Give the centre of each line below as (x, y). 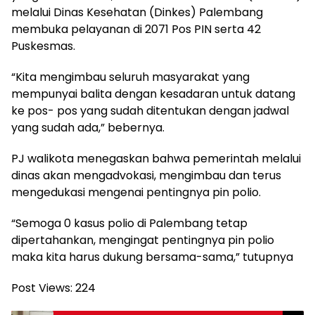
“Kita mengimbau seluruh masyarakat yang (130, 77)
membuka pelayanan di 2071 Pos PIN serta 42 (136, 30)
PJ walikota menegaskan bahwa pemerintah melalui (156, 159)
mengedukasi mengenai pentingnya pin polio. (136, 193)
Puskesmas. (43, 46)
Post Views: (42, 288)
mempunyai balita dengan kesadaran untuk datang (153, 94)
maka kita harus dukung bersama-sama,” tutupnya (152, 257)
